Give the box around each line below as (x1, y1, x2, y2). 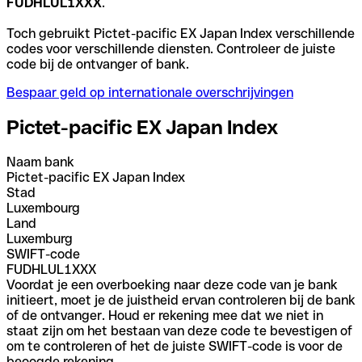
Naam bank (6, 154, 74, 170)
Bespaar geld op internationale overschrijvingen (6, 84, 293, 100)
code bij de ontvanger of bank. (6, 56, 189, 72)
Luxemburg (6, 230, 73, 246)
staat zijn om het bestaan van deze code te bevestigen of (6, 322, 352, 339)
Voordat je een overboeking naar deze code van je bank (6, 276, 338, 293)
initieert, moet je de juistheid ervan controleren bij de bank (6, 292, 356, 308)
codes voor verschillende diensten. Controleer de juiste (6, 40, 335, 57)
